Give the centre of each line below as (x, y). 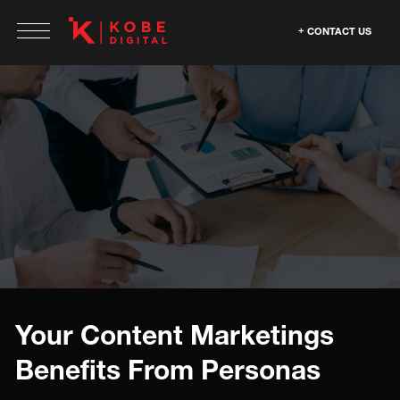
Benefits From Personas (168, 370)
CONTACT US (339, 31)
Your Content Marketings (175, 335)
